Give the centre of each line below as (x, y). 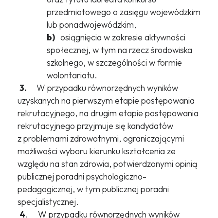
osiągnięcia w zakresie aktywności (121, 37)
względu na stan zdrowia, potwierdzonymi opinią (107, 164)
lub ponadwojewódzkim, (91, 25)
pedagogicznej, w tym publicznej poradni (93, 189)
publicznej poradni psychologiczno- (82, 177)
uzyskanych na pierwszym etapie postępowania (106, 101)
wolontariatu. (72, 75)
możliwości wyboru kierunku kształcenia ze (96, 151)
